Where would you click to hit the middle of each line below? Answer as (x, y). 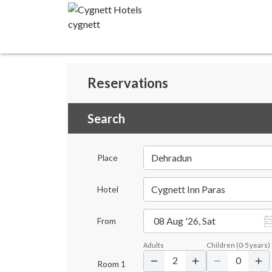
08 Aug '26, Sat (185, 221)
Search (106, 118)
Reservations (128, 83)
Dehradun (172, 158)
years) (260, 245)
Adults (154, 245)
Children (221, 245)
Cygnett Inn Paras (188, 189)
